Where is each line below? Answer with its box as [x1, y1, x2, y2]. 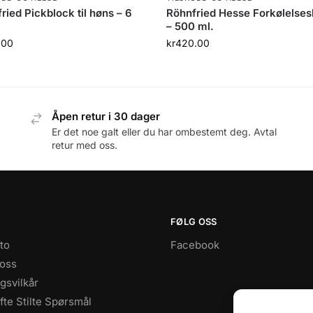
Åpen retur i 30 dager [52, 109, 161, 123]
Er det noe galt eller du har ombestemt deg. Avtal [52, 125, 277, 138]
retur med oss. [52, 138, 118, 151]
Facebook [170, 238, 219, 252]
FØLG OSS [170, 216, 217, 228]
